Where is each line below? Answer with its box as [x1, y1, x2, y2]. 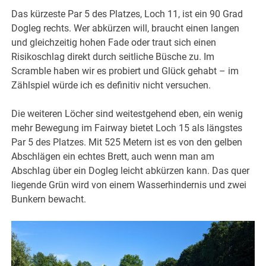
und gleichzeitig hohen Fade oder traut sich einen [11, 37, 217, 49]
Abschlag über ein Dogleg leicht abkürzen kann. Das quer [11, 165, 250, 177]
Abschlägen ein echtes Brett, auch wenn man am [11, 151, 215, 163]
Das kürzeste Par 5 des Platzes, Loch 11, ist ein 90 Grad [11, 8, 243, 20]
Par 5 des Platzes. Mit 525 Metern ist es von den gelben [11, 137, 243, 148]
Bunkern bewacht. [11, 194, 87, 205]
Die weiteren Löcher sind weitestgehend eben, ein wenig [11, 108, 243, 120]
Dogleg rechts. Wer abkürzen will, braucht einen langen [11, 23, 240, 34]
